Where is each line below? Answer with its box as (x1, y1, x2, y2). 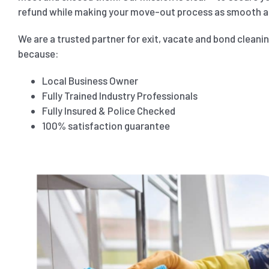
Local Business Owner (41, 74, 138, 86)
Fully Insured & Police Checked (41, 104, 175, 116)
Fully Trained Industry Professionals (41, 89, 198, 101)
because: (17, 47, 59, 59)
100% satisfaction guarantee (41, 119, 170, 131)
